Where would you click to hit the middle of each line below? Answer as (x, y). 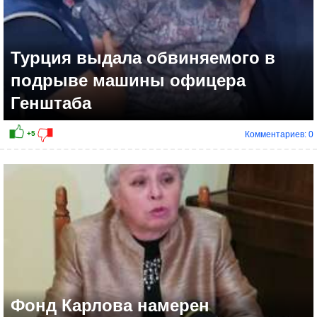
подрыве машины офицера (128, 81)
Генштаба (51, 103)
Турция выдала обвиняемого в (143, 58)
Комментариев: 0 (279, 135)
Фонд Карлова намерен (110, 306)
